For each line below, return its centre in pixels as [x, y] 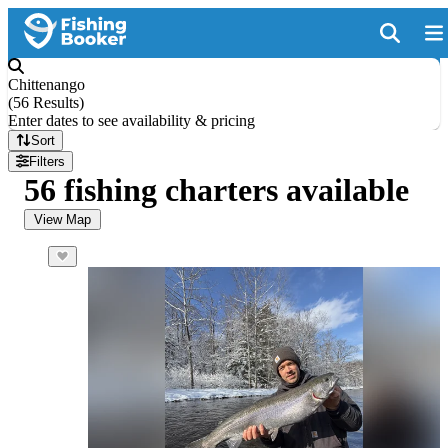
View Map [62, 219]
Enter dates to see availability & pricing [131, 120]
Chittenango [46, 84]
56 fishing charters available [216, 190]
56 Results [46, 102]
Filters [47, 161]
